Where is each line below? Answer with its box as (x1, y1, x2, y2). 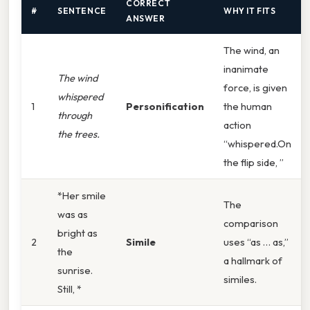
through (57, 108, 92, 122)
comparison (224, 216, 278, 230)
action (224, 118, 251, 131)
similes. (224, 272, 257, 286)
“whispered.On (224, 136, 291, 150)
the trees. (57, 127, 100, 140)
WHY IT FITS (224, 5, 276, 16)
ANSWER (126, 12, 165, 24)
